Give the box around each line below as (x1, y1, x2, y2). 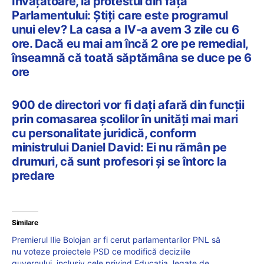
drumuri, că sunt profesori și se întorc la (12, 154, 227, 169)
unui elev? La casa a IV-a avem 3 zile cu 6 (12, 22, 239, 37)
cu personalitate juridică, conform (12, 126, 196, 141)
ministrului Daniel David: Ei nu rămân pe (12, 140, 227, 155)
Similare (12, 218, 38, 227)
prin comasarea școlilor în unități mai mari (12, 112, 238, 127)
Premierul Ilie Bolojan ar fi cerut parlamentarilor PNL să (12, 235, 220, 245)
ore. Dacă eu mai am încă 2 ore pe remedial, (12, 37, 248, 51)
